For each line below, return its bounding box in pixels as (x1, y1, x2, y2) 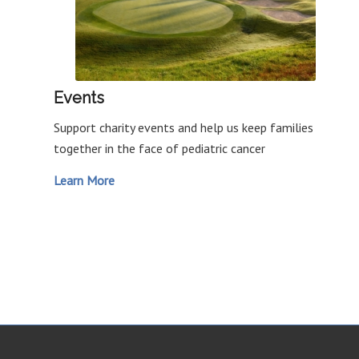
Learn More (54, 171, 118, 188)
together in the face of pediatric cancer (54, 140, 265, 157)
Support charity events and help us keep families (54, 119, 313, 136)
